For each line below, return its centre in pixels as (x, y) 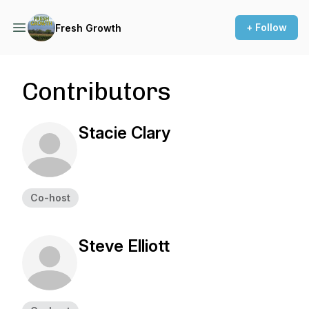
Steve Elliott (124, 246)
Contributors (97, 91)
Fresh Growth (88, 28)
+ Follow (267, 27)
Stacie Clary (124, 133)
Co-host (50, 198)
